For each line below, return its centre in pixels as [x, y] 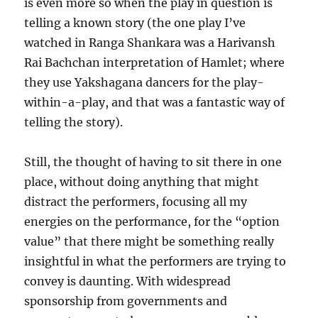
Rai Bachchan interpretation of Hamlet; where [155, 62]
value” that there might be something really [149, 241]
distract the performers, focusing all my [136, 202]
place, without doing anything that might [142, 182]
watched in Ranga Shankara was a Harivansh [150, 43]
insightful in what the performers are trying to [155, 261]
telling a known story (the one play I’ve [135, 23]
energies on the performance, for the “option [152, 221]
